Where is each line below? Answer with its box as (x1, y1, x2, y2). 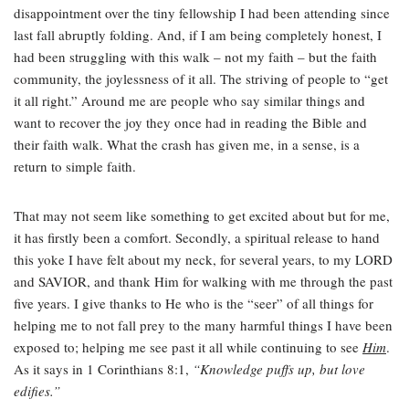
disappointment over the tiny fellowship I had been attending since (14, 4, 390, 22)
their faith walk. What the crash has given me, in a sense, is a (14, 135, 360, 153)
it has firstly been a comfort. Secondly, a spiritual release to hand (14, 228, 380, 246)
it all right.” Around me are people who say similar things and (14, 91, 365, 110)
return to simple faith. (14, 157, 136, 175)
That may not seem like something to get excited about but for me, (14, 206, 390, 225)
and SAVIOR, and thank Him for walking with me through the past (14, 272, 393, 290)
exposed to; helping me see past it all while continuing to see (14, 338, 362, 356)
